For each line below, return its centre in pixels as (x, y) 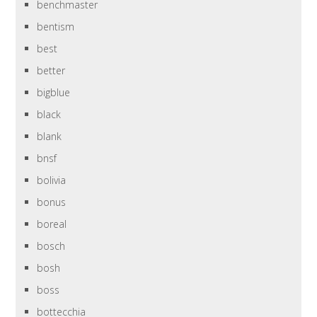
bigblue (54, 93)
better (51, 71)
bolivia (52, 180)
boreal (52, 224)
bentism (56, 27)
